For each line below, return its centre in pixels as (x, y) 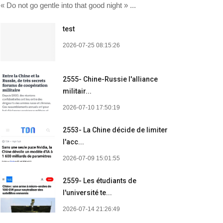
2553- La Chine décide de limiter (115, 130)
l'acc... (73, 142)
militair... (77, 91)
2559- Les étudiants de (99, 180)
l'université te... (87, 192)
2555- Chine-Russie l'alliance (110, 79)
